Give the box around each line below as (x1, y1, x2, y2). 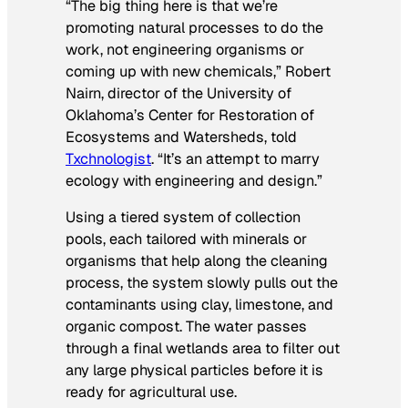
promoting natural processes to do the (66, 17, 323, 37)
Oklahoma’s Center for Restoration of (66, 105, 314, 125)
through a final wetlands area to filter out (66, 338, 340, 358)
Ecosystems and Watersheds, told (66, 127, 297, 147)
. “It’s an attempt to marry (151, 148, 320, 168)
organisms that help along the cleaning (66, 250, 328, 270)
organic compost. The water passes (66, 316, 307, 336)
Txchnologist (66, 148, 151, 168)
